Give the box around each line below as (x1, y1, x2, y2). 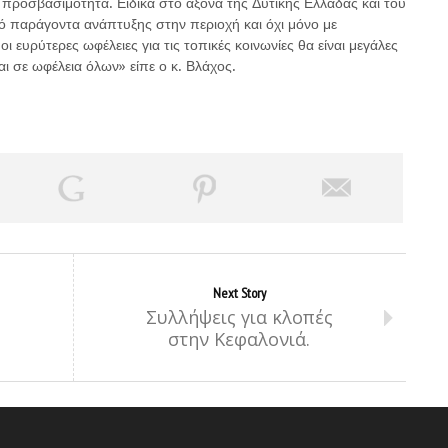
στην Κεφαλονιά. (168, 327, 310, 351)
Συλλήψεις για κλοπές (145, 305, 333, 329)
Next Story (212, 284, 266, 302)
